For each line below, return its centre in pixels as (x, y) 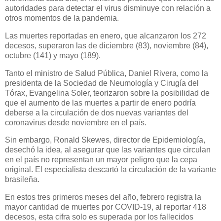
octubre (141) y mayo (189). (53, 55)
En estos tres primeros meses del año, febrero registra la (103, 197)
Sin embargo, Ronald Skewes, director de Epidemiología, (105, 140)
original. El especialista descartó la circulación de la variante (110, 170)
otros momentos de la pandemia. (62, 18)
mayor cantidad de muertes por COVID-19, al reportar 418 (106, 207)
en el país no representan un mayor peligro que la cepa (101, 160)
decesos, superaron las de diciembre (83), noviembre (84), (107, 45)
